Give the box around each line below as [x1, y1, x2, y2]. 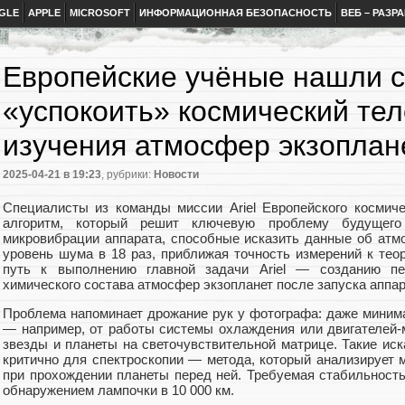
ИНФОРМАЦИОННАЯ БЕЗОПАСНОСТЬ [139, 7, 332, 18]
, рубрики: [101, 168, 154, 182]
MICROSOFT [70, 7, 130, 18]
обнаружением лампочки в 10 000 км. [3, 381, 234, 398]
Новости [154, 168, 199, 182]
